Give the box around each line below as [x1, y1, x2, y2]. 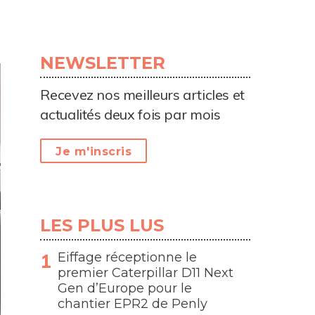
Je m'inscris [56, 145, 132, 158]
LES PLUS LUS [40, 215, 165, 236]
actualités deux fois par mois [40, 105, 221, 123]
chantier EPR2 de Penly [58, 296, 208, 311]
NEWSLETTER [40, 53, 166, 73]
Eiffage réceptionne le [58, 250, 198, 265]
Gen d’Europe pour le [58, 281, 193, 296]
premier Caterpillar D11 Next [58, 265, 234, 281]
